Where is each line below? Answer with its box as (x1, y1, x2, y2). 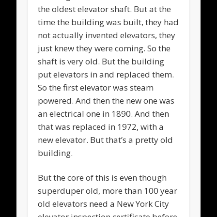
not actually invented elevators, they (38, 29, 176, 41)
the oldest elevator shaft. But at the (38, 3, 171, 15)
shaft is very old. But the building (38, 55, 165, 67)
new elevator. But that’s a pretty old (38, 134, 173, 145)
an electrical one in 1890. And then (38, 108, 170, 119)
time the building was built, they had (38, 16, 179, 28)
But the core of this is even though (38, 171, 167, 183)
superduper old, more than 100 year (38, 185, 178, 196)
